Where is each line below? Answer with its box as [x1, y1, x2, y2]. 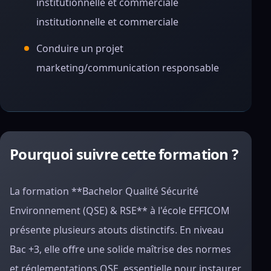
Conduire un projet [36, 42, 123, 55]
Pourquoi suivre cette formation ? [10, 144, 238, 164]
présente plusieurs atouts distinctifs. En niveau [10, 223, 224, 237]
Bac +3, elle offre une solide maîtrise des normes [10, 243, 231, 256]
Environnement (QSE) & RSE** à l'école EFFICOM [10, 204, 230, 217]
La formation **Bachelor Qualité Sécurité [10, 184, 198, 198]
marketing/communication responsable [36, 61, 219, 74]
